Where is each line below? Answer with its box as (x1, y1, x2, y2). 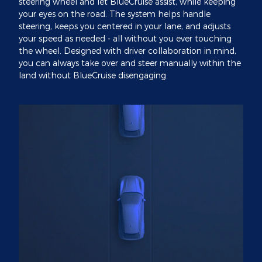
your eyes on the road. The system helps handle (19, 8, 211, 19)
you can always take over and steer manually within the (19, 57, 241, 68)
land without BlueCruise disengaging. (19, 70, 168, 80)
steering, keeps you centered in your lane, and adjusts (19, 20, 230, 31)
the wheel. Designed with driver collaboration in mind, (19, 45, 236, 56)
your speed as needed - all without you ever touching (19, 33, 232, 43)
